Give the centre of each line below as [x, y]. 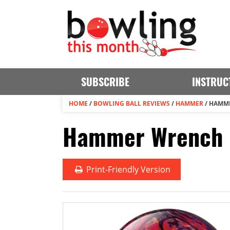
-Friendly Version [138, 169]
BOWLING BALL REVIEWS [132, 103]
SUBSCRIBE [105, 82]
